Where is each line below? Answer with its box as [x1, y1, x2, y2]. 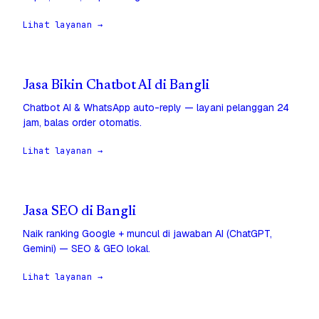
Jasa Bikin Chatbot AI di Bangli [23, 79, 209, 93]
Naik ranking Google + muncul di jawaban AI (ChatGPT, [23, 227, 272, 241]
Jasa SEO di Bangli [23, 205, 136, 219]
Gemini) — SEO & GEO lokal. [23, 242, 150, 256]
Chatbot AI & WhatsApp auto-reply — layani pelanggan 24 [23, 101, 289, 115]
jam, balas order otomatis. [23, 116, 142, 130]
